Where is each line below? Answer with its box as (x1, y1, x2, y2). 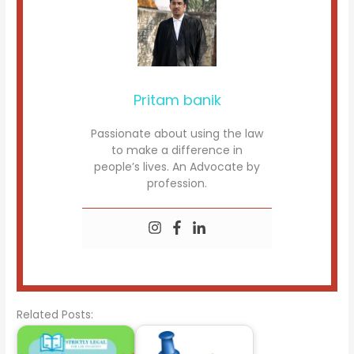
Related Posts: (17, 307, 94, 323)
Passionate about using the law (91, 126, 263, 142)
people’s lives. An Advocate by (94, 159, 260, 175)
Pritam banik (133, 90, 221, 111)
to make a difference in (111, 142, 243, 159)
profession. (147, 175, 207, 192)
